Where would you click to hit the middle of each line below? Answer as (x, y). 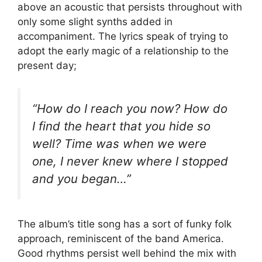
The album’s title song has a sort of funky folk (125, 224)
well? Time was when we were (119, 143)
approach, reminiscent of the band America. (121, 239)
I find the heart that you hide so (121, 126)
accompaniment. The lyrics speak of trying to (123, 37)
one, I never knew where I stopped (130, 161)
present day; (47, 66)
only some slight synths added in (95, 22)
